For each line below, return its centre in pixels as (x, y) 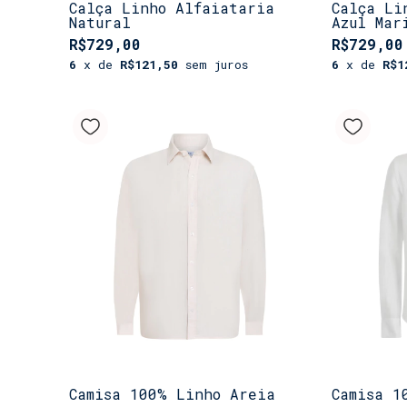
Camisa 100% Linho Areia (172, 393)
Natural (100, 22)
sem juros (217, 64)
